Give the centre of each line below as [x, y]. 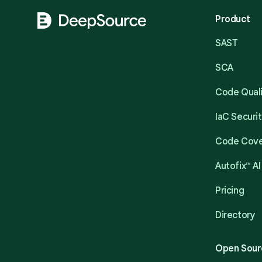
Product [233, 19]
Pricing [230, 191]
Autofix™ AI [238, 166]
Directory [235, 215]
